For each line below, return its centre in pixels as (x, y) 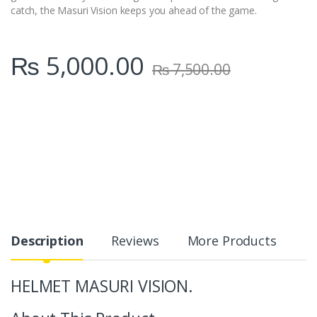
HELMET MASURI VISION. (102, 286)
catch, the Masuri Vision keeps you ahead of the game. (134, 10)
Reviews (135, 240)
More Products (232, 240)
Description (47, 240)
